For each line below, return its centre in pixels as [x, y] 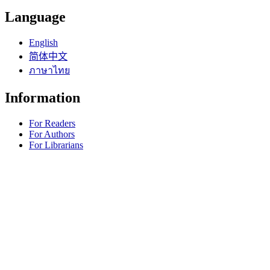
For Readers [52, 123]
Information [42, 97]
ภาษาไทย [49, 70]
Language [35, 17]
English [43, 42]
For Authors [52, 134]
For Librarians [56, 145]
